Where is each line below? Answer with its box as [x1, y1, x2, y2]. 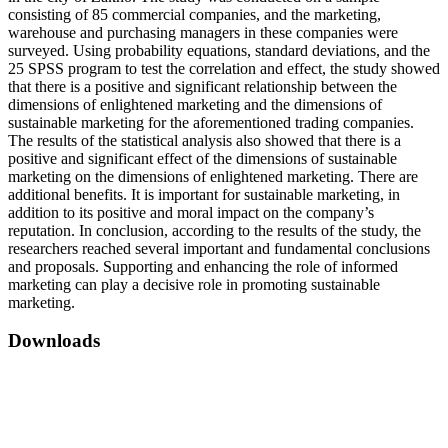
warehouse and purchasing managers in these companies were [8, 23, 398, 41]
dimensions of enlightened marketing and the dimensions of [8, 95, 382, 113]
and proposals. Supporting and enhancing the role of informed [8, 257, 398, 275]
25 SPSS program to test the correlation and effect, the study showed [8, 59, 440, 77]
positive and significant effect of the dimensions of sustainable [8, 149, 397, 167]
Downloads [8, 330, 100, 352]
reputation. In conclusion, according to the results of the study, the [8, 221, 421, 239]
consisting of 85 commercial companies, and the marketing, [8, 5, 381, 23]
